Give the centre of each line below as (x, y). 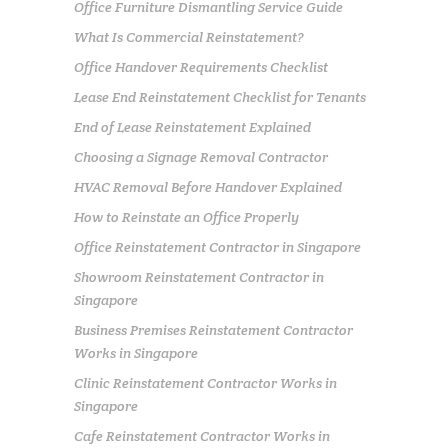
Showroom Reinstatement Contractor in (199, 276)
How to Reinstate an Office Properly (186, 216)
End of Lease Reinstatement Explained (192, 126)
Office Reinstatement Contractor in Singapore (217, 246)
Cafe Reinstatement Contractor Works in (202, 435)
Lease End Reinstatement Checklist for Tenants (220, 96)
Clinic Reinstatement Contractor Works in (205, 382)
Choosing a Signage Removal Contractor (201, 156)
